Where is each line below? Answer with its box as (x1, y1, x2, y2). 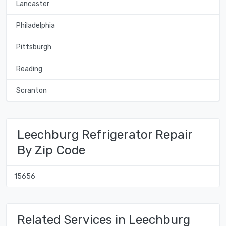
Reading (16, 64, 42, 73)
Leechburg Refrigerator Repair (17, 127, 192, 142)
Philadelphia (16, 21, 55, 30)
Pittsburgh (16, 42, 51, 51)
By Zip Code (17, 142, 85, 157)
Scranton (16, 86, 47, 95)
